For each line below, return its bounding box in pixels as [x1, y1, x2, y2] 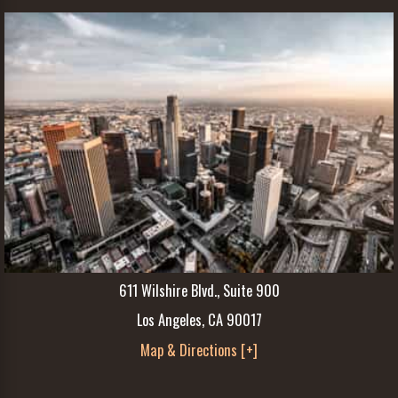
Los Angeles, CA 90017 [136, 308, 262, 331]
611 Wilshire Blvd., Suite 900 [118, 279, 280, 302]
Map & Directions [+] [140, 338, 258, 361]
